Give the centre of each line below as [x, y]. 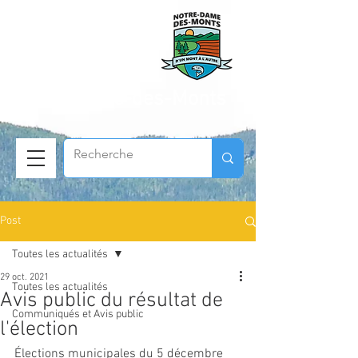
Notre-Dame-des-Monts [121, 99]
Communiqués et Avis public [78, 314]
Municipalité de [82, 71]
